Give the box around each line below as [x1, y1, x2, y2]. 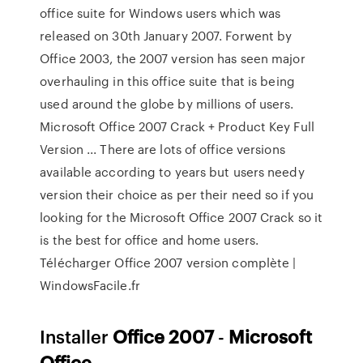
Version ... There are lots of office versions [40, 140, 285, 158]
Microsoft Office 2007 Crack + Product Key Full [40, 117, 314, 135]
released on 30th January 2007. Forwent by [40, 27, 293, 45]
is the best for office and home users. [40, 231, 259, 249]
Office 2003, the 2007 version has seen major [40, 49, 305, 67]
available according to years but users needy [40, 163, 305, 181]
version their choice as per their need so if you [40, 186, 314, 203]
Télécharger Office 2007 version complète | [40, 254, 297, 271]
